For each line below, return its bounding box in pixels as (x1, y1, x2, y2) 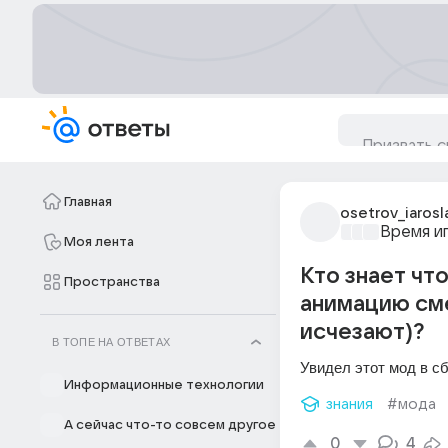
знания (326, 396, 373, 412)
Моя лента (64, 235, 134, 249)
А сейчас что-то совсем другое (64, 418, 276, 432)
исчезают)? (300, 320, 424, 344)
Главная (64, 195, 112, 209)
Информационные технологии (64, 378, 264, 392)
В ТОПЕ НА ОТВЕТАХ (52, 336, 171, 348)
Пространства (64, 275, 160, 289)
